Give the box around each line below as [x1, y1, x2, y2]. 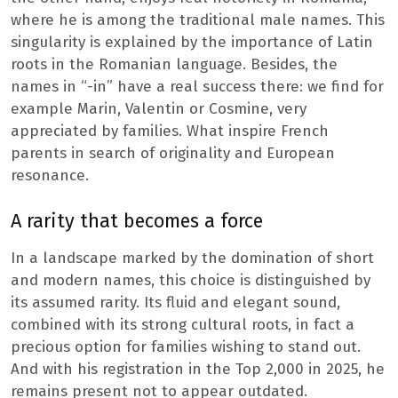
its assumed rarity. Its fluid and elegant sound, [11, 292, 340, 312]
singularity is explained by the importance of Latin [11, 33, 373, 52]
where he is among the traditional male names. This [11, 11, 385, 30]
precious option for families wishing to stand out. [11, 337, 361, 356]
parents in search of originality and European [11, 144, 335, 163]
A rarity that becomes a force [11, 209, 263, 233]
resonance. [11, 166, 89, 186]
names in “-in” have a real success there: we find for [11, 77, 384, 97]
